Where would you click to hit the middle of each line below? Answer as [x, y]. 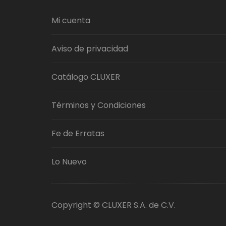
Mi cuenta [71, 20]
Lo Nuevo [69, 161]
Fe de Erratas [78, 133]
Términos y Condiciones [99, 105]
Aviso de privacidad [90, 48]
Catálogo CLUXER [86, 77]
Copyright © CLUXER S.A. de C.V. [114, 205]
